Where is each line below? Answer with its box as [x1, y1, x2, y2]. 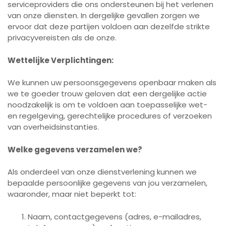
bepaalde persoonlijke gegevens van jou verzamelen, [8, 178, 207, 188]
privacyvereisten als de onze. [8, 32, 117, 43]
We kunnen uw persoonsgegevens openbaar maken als [8, 77, 216, 88]
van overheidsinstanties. [8, 122, 99, 132]
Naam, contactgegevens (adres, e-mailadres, [28, 211, 201, 222]
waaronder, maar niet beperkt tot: [8, 189, 136, 199]
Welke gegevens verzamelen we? [8, 144, 142, 155]
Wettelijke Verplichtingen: [8, 54, 114, 66]
